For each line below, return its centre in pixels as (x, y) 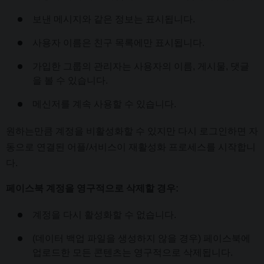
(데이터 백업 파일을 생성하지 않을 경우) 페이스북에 (141, 238)
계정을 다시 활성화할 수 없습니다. (104, 214)
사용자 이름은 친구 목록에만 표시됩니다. (118, 42)
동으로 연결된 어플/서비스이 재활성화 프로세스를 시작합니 (131, 147)
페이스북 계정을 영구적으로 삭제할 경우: (92, 188)
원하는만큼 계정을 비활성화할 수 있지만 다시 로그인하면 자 (132, 131)
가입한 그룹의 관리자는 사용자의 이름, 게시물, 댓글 (141, 66)
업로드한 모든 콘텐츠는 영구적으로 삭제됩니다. (133, 252)
